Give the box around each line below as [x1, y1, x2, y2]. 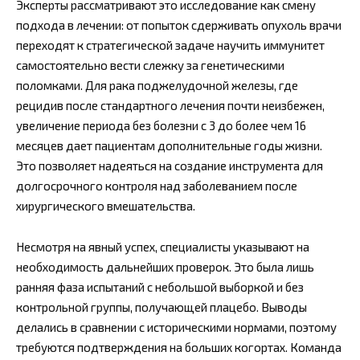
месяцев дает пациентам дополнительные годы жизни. [16, 138, 322, 153]
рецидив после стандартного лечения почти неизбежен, [16, 98, 325, 112]
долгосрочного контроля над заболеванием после [16, 178, 297, 193]
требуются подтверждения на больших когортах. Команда [16, 339, 342, 354]
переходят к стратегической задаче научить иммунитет [16, 38, 325, 52]
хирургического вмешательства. [16, 198, 195, 213]
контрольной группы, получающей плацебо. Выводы [16, 299, 307, 314]
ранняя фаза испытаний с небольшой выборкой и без [16, 279, 304, 294]
